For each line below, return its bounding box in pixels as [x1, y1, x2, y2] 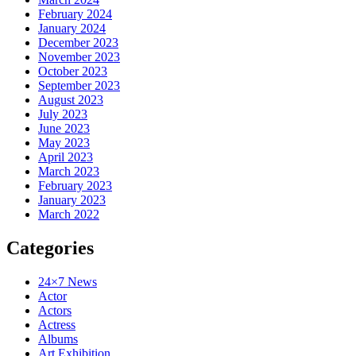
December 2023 [38, 36, 118, 50]
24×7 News [38, 274, 97, 288]
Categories [6, 238, 94, 259]
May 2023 [38, 136, 90, 150]
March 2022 [38, 207, 99, 222]
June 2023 [38, 122, 90, 136]
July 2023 [38, 107, 87, 122]
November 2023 [38, 50, 120, 64]
